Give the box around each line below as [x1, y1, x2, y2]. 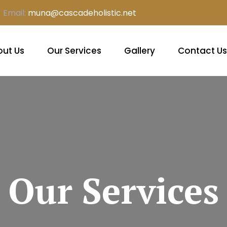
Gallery [124, 45, 155, 57]
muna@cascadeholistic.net [28, 7, 136, 19]
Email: [3, 7, 26, 19]
